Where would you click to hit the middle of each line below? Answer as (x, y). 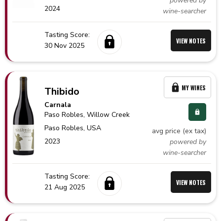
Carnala (58, 105)
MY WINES (194, 87)
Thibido (62, 92)
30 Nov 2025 (64, 46)
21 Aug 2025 (65, 187)
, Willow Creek (107, 115)
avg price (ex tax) (179, 131)
